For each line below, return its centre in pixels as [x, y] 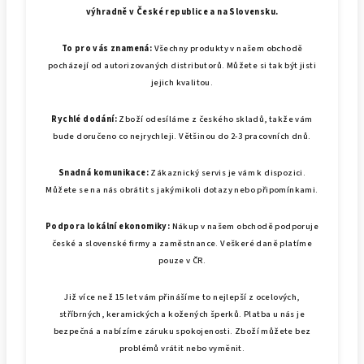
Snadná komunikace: [103, 173]
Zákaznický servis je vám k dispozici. [227, 173]
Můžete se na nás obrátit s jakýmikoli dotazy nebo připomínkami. [182, 190]
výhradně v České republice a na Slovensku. [182, 12]
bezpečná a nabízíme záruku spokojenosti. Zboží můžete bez [182, 331]
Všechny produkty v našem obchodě [227, 48]
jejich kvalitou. [182, 82]
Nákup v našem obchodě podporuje [245, 226]
